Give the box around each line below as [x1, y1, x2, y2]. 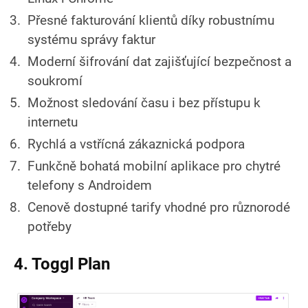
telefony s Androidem [27, 177, 152, 193]
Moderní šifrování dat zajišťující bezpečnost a [27, 53, 291, 69]
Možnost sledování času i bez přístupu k [27, 94, 261, 111]
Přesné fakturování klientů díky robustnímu [27, 12, 274, 28]
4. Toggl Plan [14, 254, 110, 274]
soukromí [27, 72, 82, 89]
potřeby [27, 218, 71, 234]
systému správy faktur [27, 31, 155, 47]
